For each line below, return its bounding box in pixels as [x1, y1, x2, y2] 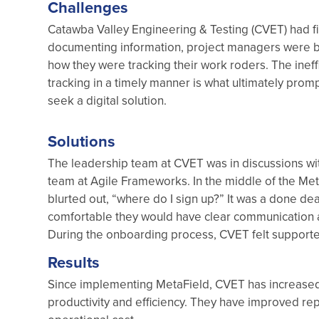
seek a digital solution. [48, 91, 167, 109]
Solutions [48, 129, 115, 152]
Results [48, 251, 100, 273]
